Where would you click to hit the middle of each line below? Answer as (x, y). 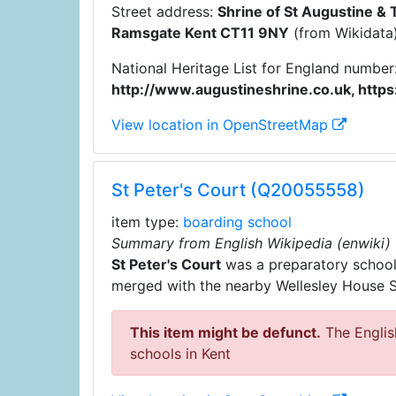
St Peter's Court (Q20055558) (238, 190)
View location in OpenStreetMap (221, 125)
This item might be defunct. (225, 332)
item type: (147, 222)
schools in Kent (180, 354)
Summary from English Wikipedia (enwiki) (251, 243)
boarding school (237, 222)
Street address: (164, 11)
